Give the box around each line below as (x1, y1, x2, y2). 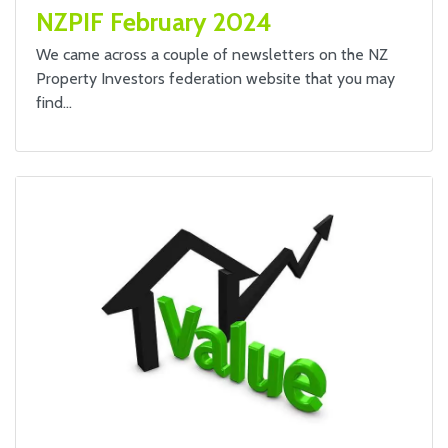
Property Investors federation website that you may (36, 69, 395, 88)
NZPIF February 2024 (36, 7, 272, 37)
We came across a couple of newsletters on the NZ (36, 45, 388, 64)
